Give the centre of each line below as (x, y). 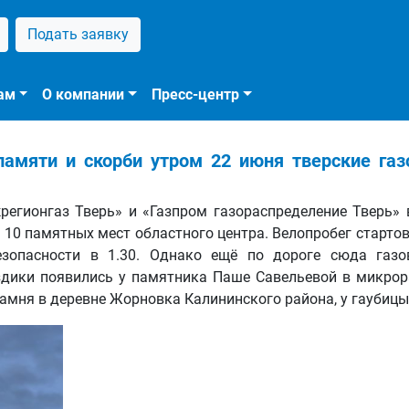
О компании (84, 94)
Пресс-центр (196, 94)
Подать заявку (78, 34)
